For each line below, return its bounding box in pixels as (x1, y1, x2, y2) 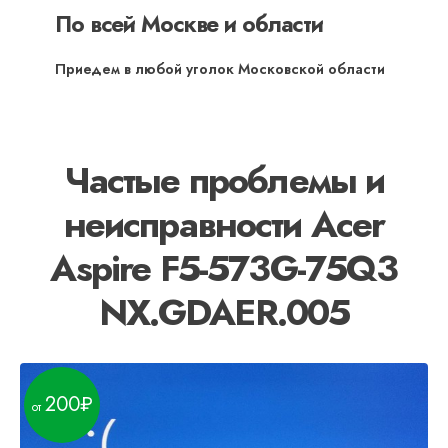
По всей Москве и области (55, 8, 324, 41)
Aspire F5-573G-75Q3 (50, 242, 398, 296)
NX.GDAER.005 (98, 286, 350, 340)
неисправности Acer (63, 198, 385, 252)
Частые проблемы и (63, 154, 385, 208)
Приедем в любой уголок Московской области (55, 59, 385, 80)
